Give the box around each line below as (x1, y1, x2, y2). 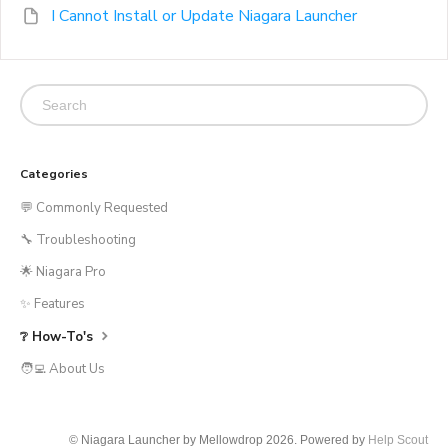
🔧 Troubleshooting (20, 230, 136, 249)
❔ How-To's (20, 327, 97, 346)
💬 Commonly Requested (20, 198, 168, 217)
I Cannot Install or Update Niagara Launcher (51, 4, 357, 27)
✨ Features (20, 294, 85, 313)
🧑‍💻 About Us (20, 359, 105, 378)
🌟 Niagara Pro (20, 262, 106, 281)
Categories (20, 165, 88, 182)
